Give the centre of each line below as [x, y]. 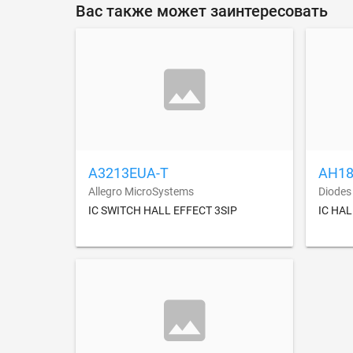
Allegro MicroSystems [141, 192]
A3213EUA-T [128, 173]
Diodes [335, 192]
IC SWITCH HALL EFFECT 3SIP [163, 211]
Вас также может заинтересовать [202, 11]
